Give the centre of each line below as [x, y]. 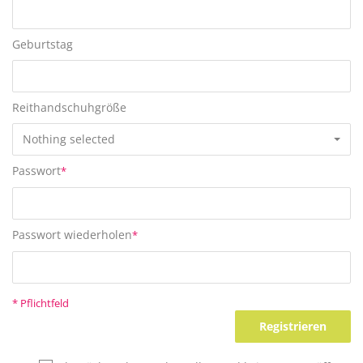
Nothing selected [69, 139]
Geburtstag [43, 44]
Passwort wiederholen [72, 234]
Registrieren [293, 326]
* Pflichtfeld [41, 303]
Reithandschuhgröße [69, 107]
